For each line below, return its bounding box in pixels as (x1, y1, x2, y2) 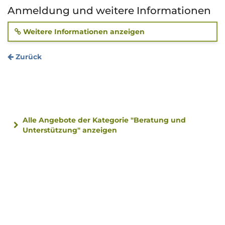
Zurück (14, 52, 42, 62)
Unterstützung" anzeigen (23, 126, 117, 135)
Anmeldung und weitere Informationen (8, 5, 211, 17)
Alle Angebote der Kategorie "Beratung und (23, 116, 186, 125)
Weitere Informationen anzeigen (21, 27, 145, 37)
